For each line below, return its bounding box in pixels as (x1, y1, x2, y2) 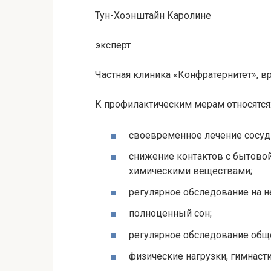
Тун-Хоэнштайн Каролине (95, 9, 211, 21)
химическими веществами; (129, 165, 252, 177)
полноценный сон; (129, 207, 212, 220)
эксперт (95, 39, 131, 51)
